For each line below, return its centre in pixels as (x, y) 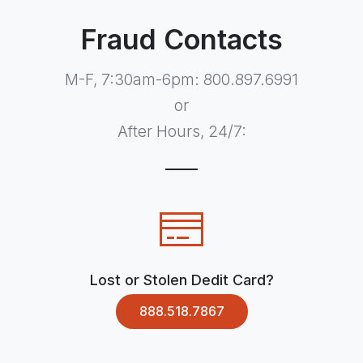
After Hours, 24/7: (181, 131)
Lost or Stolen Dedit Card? (181, 280)
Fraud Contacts (181, 39)
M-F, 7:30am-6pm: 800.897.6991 (181, 79)
